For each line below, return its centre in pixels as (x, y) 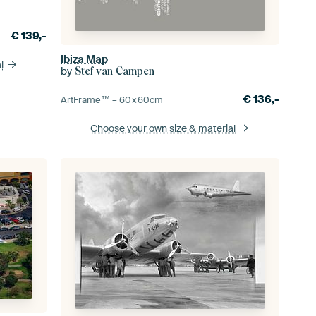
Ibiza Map (85, 60)
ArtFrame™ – (90, 100)
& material (213, 129)
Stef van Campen (115, 72)
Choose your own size (140, 129)
